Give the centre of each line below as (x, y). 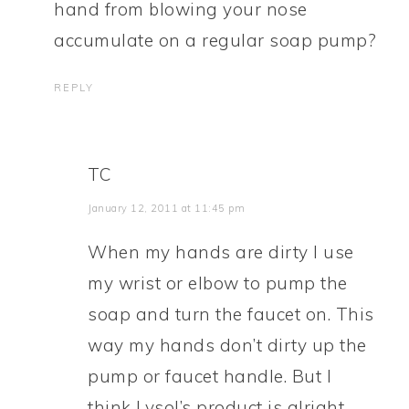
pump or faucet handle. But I (210, 376)
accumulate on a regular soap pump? (215, 40)
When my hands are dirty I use (221, 252)
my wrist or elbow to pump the (218, 283)
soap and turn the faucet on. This (231, 314)
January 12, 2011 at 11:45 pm (167, 208)
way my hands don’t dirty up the (227, 345)
